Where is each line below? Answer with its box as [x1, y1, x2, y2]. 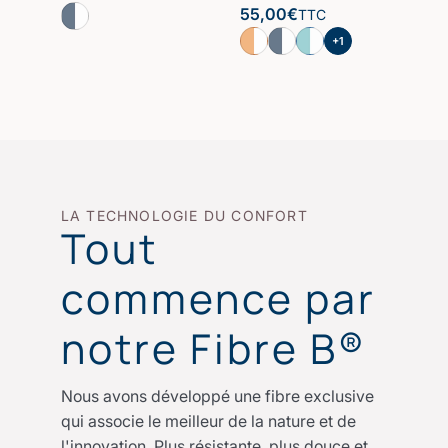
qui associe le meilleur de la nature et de [60, 410, 356, 431]
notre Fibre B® [60, 320, 367, 376]
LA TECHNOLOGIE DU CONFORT [60, 206, 308, 224]
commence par [60, 270, 376, 326]
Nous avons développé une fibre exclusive [60, 385, 374, 406]
